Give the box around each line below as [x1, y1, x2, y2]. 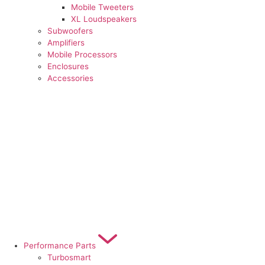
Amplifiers [47, 38, 85, 48]
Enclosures [47, 62, 89, 72]
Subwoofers [47, 26, 93, 36]
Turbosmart [47, 253, 91, 263]
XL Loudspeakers [71, 14, 137, 24]
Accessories [47, 73, 93, 83]
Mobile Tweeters [71, 2, 134, 12]
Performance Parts [24, 241, 96, 251]
